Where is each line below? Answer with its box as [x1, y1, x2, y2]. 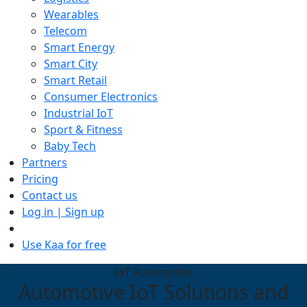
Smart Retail [44, 73, 107, 88]
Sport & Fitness [44, 122, 123, 137]
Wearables [44, 7, 99, 22]
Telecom [44, 23, 87, 38]
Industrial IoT [44, 106, 113, 121]
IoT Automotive [114, 265, 193, 280]
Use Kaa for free [22, 237, 106, 252]
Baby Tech [44, 138, 96, 153]
